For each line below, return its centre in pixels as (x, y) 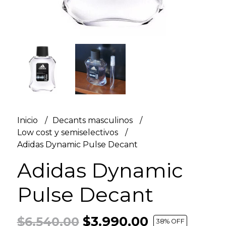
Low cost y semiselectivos (68, 132)
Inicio (28, 120)
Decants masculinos (93, 120)
